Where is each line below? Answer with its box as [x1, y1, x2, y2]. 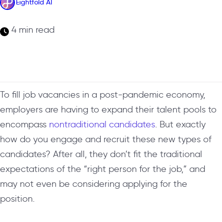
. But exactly [155, 118, 206, 130]
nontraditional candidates [49, 118, 155, 130]
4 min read [9, 24, 55, 35]
